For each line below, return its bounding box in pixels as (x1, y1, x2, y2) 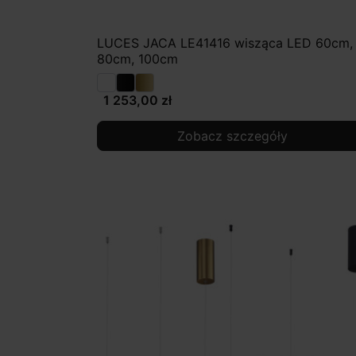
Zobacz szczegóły (176, 128, 288, 145)
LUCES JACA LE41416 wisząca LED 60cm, (97, 35, 353, 52)
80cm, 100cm (97, 51, 178, 68)
